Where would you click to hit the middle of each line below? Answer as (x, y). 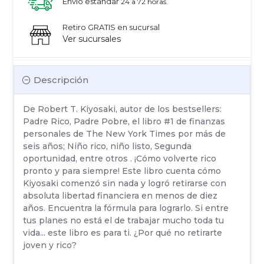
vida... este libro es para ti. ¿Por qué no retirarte (123, 232)
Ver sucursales (91, 39)
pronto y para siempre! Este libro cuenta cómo (122, 171)
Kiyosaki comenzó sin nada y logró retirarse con (125, 183)
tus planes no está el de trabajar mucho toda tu (123, 220)
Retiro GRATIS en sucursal (111, 27)
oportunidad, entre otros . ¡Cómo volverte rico (120, 158)
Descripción (61, 80)
